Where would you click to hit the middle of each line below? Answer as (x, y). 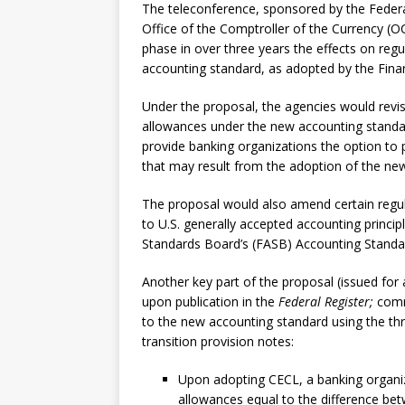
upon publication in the (210, 301)
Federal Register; (328, 301)
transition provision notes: (218, 341)
